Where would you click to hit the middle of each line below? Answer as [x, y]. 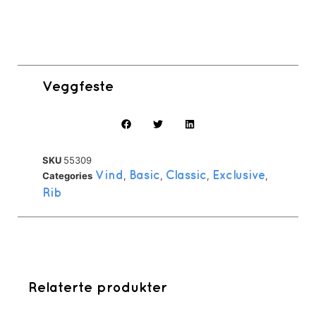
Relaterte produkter [98, 288]
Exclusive [239, 176]
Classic [186, 176]
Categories [67, 176]
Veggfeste [78, 87]
